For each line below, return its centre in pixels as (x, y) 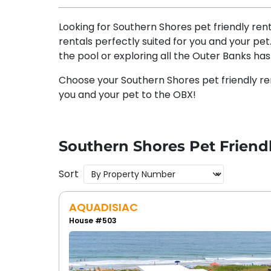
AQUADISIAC (103, 207)
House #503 (93, 220)
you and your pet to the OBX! (127, 95)
